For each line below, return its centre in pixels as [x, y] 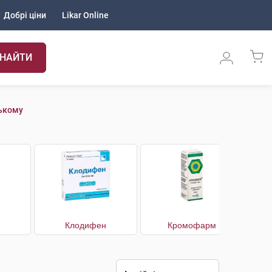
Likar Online [85, 15]
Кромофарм [192, 225]
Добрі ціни [25, 15]
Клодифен [86, 225]
